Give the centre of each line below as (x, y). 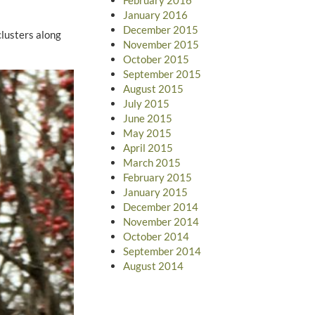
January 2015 (155, 192)
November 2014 (161, 221)
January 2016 (155, 14)
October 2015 (156, 59)
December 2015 (160, 29)
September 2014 (162, 251)
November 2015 (161, 44)
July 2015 (146, 103)
